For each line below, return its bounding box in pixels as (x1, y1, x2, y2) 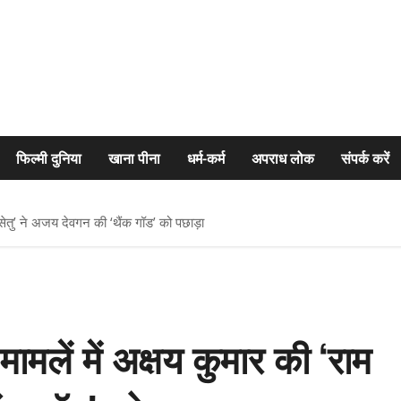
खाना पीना (108, 147, 160, 168)
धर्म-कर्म (187, 147, 225, 168)
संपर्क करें (341, 147, 389, 168)
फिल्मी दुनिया (16, 147, 81, 168)
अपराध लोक (252, 147, 314, 168)
